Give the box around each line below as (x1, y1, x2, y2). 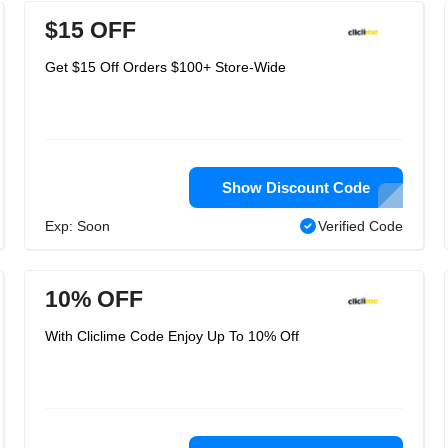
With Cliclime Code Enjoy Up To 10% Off (45, 328, 299, 344)
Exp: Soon (45, 218, 110, 234)
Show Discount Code (222, 179, 370, 196)
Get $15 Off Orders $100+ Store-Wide (45, 59, 286, 75)
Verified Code (318, 218, 403, 234)
